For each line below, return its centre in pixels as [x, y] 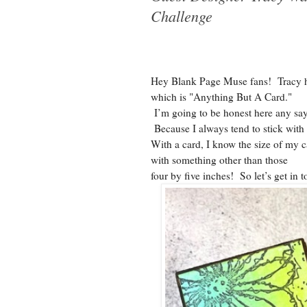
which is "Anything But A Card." [223, 96]
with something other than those [221, 159]
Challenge [181, 15]
